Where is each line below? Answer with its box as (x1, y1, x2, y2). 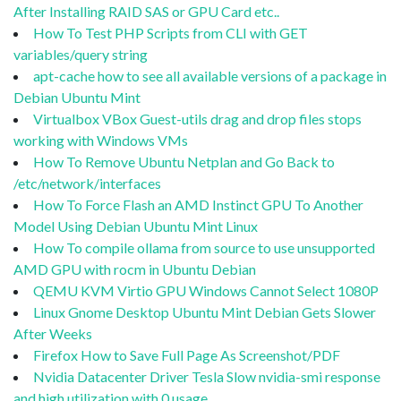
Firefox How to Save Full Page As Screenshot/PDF (33, 346, 340, 363)
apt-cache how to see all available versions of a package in (33, 66, 387, 84)
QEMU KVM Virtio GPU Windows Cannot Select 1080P (33, 281, 379, 299)
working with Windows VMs (13, 131, 188, 149)
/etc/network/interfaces (13, 174, 161, 192)
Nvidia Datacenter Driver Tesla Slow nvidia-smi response (33, 367, 380, 385)
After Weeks (13, 324, 92, 342)
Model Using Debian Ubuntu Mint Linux (13, 217, 258, 235)
